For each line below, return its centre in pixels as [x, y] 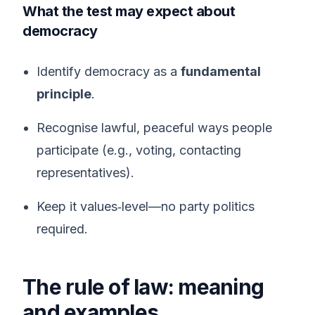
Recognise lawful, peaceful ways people [154, 128]
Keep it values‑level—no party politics [146, 206]
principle [64, 94]
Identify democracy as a [109, 71]
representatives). [85, 173]
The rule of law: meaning [143, 287]
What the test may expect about [129, 11]
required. [62, 229]
